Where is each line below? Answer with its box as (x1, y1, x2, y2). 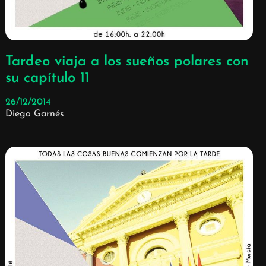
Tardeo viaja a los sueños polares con (5, 55, 249, 69)
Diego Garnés (5, 109, 64, 119)
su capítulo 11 (5, 71, 90, 86)
